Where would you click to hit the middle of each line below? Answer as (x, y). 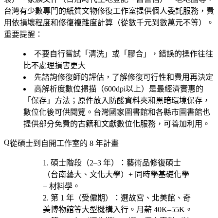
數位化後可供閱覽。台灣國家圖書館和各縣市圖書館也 (117, 112)
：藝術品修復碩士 (150, 163)
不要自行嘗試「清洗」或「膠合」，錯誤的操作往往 (124, 54)
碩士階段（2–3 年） (85, 163)
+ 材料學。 (62, 186)
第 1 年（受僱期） (82, 198)
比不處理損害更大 (54, 66)
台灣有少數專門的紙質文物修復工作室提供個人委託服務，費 (109, 11)
